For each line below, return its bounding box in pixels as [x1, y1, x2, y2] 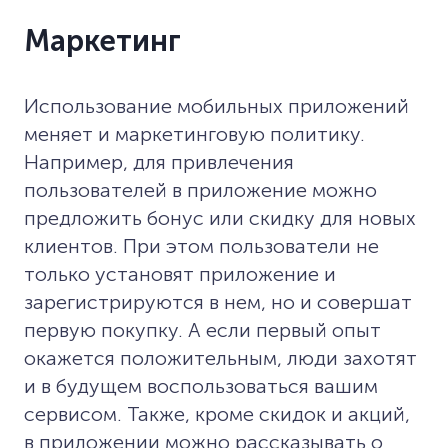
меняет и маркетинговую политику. [24, 121, 365, 146]
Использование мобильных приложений [24, 93, 409, 118]
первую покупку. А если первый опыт [24, 317, 381, 342]
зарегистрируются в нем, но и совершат [24, 289, 412, 314]
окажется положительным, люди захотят [24, 345, 417, 370]
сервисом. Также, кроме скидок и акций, [24, 401, 410, 426]
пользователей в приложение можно [24, 177, 377, 202]
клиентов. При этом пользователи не [24, 233, 379, 258]
